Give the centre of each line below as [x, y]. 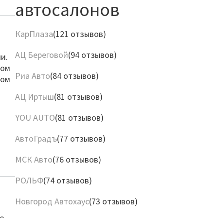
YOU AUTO [35, 118]
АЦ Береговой [41, 55]
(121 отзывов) [79, 34]
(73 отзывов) [113, 201]
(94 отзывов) [92, 55]
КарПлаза [34, 34]
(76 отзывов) [77, 159]
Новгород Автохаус [52, 201]
